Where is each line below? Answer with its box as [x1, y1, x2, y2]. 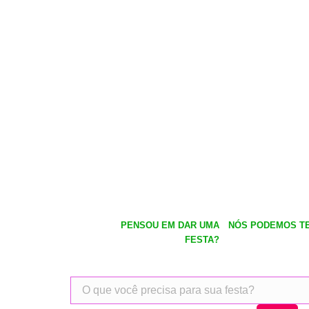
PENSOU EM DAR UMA [121, 220, 220, 231]
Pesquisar [70, 277, 113, 289]
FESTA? [185, 235, 220, 246]
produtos [70, 291, 108, 303]
